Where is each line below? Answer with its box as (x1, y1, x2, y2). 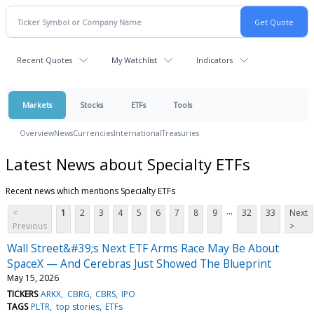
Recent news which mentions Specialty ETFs (6, 184, 175, 197)
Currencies (73, 128, 114, 138)
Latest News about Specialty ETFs (6, 153, 250, 175)
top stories (55, 300, 100, 313)
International (114, 128, 162, 138)
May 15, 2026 (7, 271, 59, 284)
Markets (22, 100, 52, 110)
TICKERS (7, 287, 38, 300)
